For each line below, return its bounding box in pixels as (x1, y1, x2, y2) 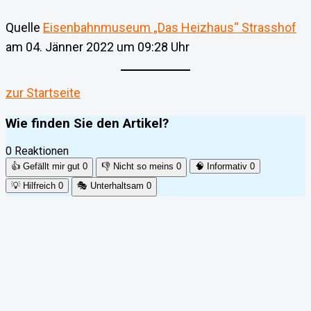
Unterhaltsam (90, 180, 144, 191)
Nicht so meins (113, 160, 174, 171)
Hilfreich (23, 180, 56, 191)
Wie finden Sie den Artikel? (6, 116, 169, 132)
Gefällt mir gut (23, 160, 80, 171)
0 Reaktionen (6, 144, 69, 158)
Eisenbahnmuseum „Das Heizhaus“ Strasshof (43, 20, 296, 35)
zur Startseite (6, 85, 81, 101)
